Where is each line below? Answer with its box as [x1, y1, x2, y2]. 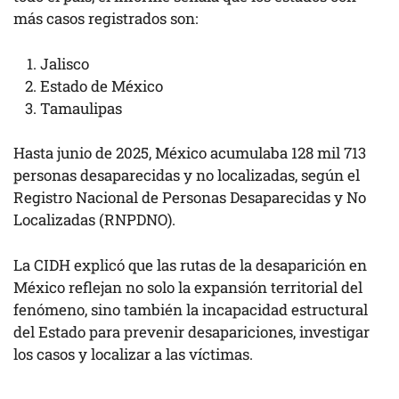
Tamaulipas [40, 97, 122, 118]
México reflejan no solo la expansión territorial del [13, 276, 362, 297]
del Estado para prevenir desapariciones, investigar [13, 321, 370, 342]
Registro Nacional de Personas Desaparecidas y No [13, 187, 366, 208]
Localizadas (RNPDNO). [13, 209, 175, 231]
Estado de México [40, 75, 163, 96]
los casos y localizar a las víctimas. [13, 343, 253, 364]
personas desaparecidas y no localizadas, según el [13, 165, 360, 186]
